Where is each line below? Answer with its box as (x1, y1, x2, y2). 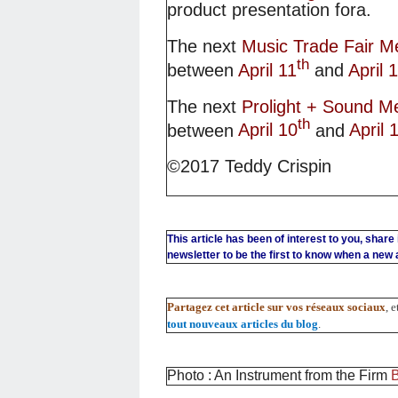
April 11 (234, 60, 297, 80)
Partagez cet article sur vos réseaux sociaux (167, 299, 386, 314)
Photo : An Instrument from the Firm (167, 367, 391, 383)
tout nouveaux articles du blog (167, 316, 318, 330)
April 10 (238, 120, 298, 140)
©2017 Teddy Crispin (167, 156, 331, 177)
